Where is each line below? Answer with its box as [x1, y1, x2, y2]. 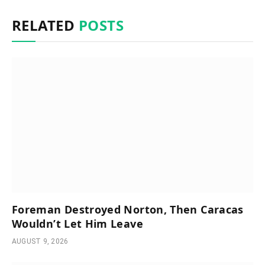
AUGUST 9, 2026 [12, 237, 69, 246]
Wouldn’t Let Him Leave [12, 216, 143, 231]
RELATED [12, 15, 79, 35]
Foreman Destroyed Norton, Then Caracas [12, 202, 244, 217]
